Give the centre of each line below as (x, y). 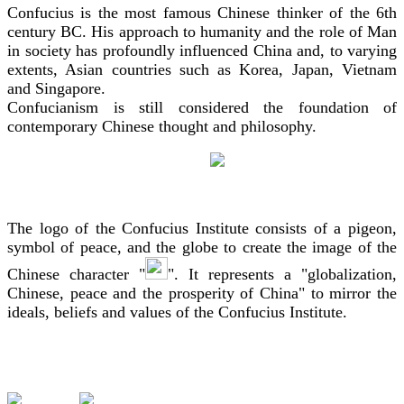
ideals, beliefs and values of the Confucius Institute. (177, 312)
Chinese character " (76, 275)
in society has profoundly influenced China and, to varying (202, 51)
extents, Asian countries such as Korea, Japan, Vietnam (202, 70)
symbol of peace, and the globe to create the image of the (202, 248)
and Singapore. (56, 89)
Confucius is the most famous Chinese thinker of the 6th (202, 13)
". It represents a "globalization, (282, 275)
